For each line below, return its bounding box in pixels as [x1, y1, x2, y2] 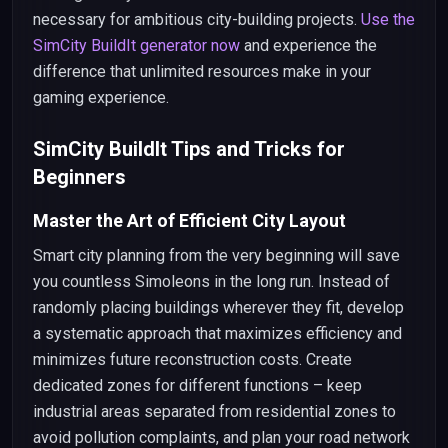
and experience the [240, 36, 377, 55]
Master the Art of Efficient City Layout [33, 210, 346, 231]
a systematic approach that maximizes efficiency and [33, 324, 402, 343]
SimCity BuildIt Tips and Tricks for [33, 137, 345, 161]
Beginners [33, 165, 126, 189]
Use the [361, 10, 415, 29]
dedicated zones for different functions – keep [33, 376, 362, 395]
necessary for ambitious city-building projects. [33, 10, 361, 29]
